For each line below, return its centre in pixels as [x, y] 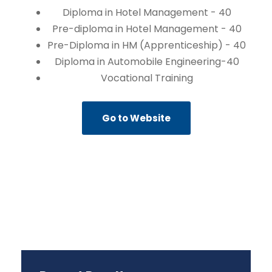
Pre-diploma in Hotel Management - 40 [147, 29]
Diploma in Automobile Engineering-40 [147, 62]
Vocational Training [147, 78]
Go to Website [136, 118]
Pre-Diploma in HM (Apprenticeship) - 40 [147, 45]
